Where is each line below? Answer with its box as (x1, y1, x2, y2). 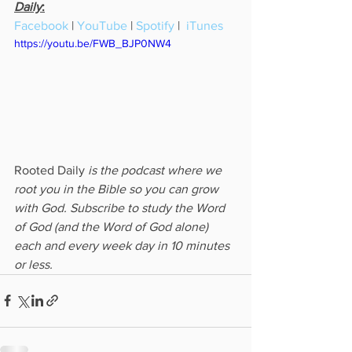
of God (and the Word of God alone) (14, 219, 211, 233)
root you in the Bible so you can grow (14, 181, 222, 196)
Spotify (136, 19, 174, 32)
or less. (14, 257, 53, 271)
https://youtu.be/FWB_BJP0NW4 (14, 37, 171, 49)
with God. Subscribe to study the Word (14, 200, 228, 214)
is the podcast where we (85, 163, 225, 177)
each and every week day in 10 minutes (14, 238, 233, 252)
